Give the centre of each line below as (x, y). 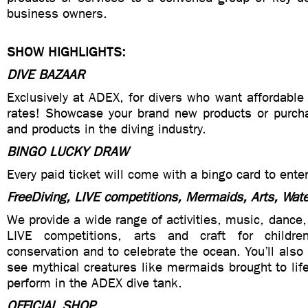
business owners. (57, 13)
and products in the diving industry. (107, 129)
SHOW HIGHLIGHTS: (66, 52)
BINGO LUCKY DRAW (68, 152)
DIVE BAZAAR (46, 75)
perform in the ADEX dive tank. (95, 283)
